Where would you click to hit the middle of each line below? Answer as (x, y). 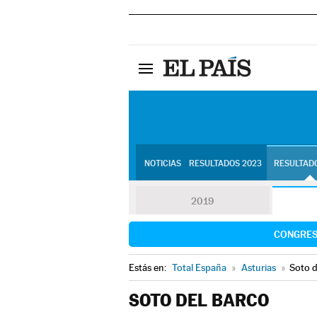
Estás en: (149, 267)
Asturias (259, 267)
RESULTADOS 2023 (225, 163)
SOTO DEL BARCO (199, 300)
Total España (199, 267)
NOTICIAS (162, 163)
